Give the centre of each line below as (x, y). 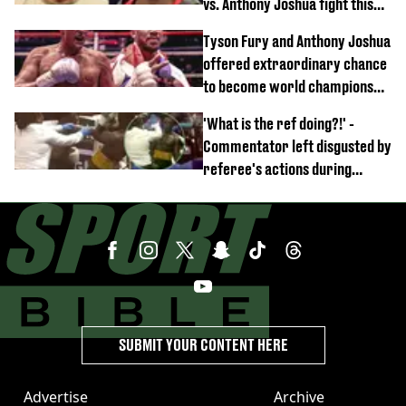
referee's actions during (277, 169)
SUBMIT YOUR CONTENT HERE (203, 344)
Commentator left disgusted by (297, 146)
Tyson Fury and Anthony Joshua (297, 41)
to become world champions (288, 86)
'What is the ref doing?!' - (279, 123)
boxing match (243, 191)
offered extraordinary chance (295, 63)
